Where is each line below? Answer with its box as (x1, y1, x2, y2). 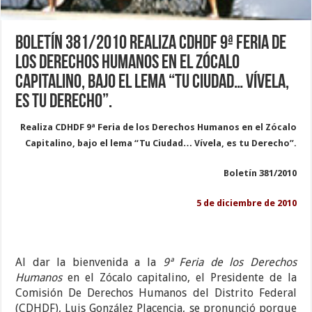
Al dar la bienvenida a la (15, 256, 163, 270)
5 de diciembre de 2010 (196, 198, 297, 209)
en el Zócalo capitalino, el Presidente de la (62, 271, 297, 285)
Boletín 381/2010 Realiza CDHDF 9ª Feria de (15, 34, 287, 54)
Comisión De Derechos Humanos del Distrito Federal (15, 286, 297, 300)
